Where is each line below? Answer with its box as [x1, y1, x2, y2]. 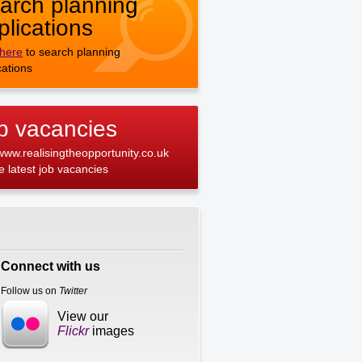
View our [57, 309, 109, 323]
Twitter [59, 285, 88, 297]
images [89, 324, 135, 338]
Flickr [57, 324, 90, 338]
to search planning [23, 45, 120, 58]
